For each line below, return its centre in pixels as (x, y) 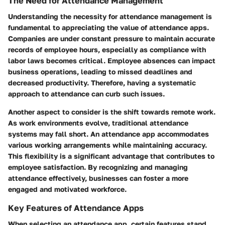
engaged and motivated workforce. (67, 189)
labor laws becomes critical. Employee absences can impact (112, 60)
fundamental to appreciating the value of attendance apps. (108, 27)
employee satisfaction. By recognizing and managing (98, 167)
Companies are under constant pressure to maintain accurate (111, 38)
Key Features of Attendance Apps (76, 208)
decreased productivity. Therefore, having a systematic (102, 82)
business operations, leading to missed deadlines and (100, 71)
